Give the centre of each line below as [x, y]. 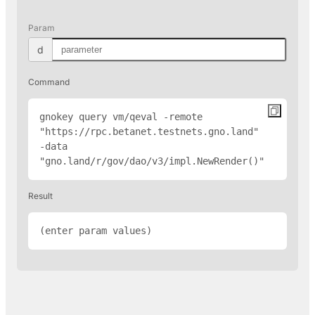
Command [49, 82]
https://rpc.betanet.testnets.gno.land [149, 131]
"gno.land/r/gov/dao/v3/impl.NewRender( [146, 161]
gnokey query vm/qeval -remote [121, 116]
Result [40, 195]
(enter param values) [96, 230]
